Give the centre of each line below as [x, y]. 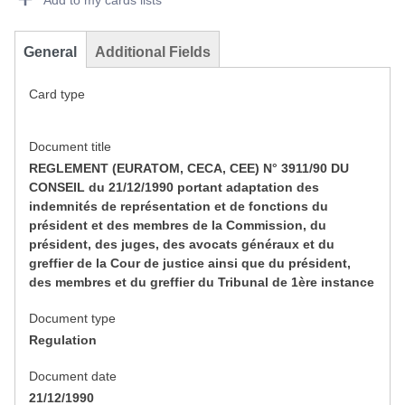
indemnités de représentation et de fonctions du [179, 207]
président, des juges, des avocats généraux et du [182, 245]
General [50, 52]
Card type [57, 94]
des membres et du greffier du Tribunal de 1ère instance [202, 283]
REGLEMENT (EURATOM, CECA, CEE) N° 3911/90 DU [189, 169]
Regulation [63, 340]
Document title [70, 147]
